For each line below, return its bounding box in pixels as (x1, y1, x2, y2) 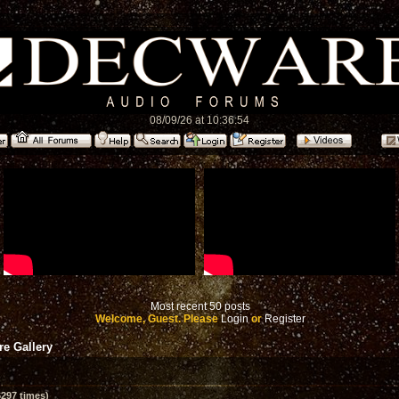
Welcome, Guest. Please (95, 313, 221, 325)
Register (265, 313, 305, 325)
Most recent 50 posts (151, 300, 250, 313)
